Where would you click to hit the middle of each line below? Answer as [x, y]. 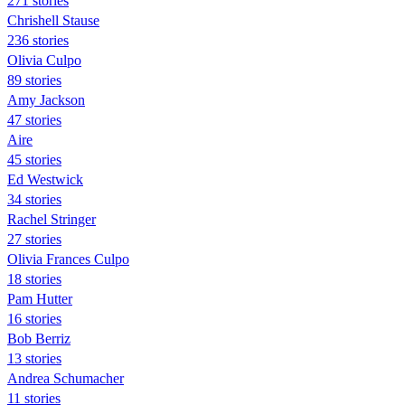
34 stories [34, 199]
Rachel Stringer [52, 219]
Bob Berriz [39, 338]
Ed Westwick [45, 179]
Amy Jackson [46, 99]
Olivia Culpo [44, 60]
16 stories [34, 318]
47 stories [34, 119]
